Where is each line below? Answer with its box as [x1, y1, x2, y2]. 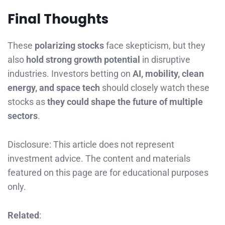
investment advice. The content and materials [8, 153, 190, 164]
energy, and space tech [8, 82, 100, 93]
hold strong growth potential [26, 54, 140, 65]
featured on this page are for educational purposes [8, 167, 208, 178]
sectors [8, 110, 38, 122]
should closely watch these [100, 82, 209, 93]
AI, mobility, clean [133, 68, 204, 79]
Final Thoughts [8, 10, 108, 29]
